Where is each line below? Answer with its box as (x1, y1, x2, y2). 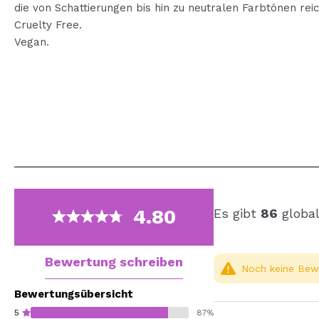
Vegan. (14, 36, 49, 48)
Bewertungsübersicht (14, 288, 133, 300)
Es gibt (214, 206, 261, 221)
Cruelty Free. (14, 19, 82, 31)
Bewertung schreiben (45, 254, 183, 269)
